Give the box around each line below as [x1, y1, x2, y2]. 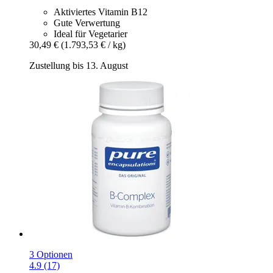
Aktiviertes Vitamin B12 [54, 6, 147, 17]
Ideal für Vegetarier [54, 28, 127, 39]
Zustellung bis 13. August [29, 60, 128, 71]
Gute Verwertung [54, 17, 120, 28]
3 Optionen [29, 249, 73, 260]
